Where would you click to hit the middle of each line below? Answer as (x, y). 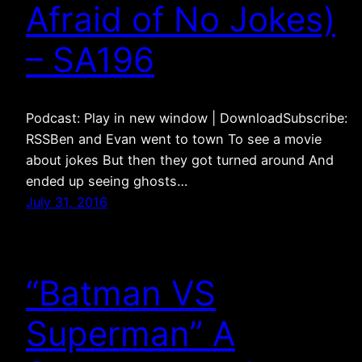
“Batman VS (121, 293)
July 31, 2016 (67, 202)
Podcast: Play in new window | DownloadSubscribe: (187, 118)
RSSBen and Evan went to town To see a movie (174, 139)
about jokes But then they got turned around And (180, 160)
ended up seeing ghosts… (111, 181)
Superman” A (130, 334)
